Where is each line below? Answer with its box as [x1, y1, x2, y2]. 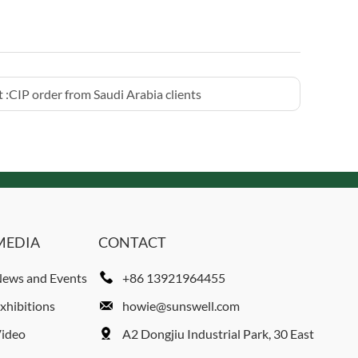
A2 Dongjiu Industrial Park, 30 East [121, 326, 314, 341]
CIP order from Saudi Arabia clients [9, 86, 202, 101]
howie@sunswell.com [121, 298, 240, 313]
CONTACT [97, 233, 166, 251]
